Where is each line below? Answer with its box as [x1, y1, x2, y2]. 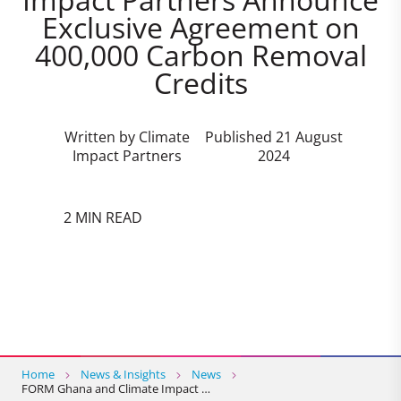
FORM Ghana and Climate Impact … [21, 380, 210, 397]
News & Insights [81, 366, 166, 383]
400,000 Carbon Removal [34, 35, 367, 74]
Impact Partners [73, 145, 182, 166]
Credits [153, 63, 248, 102]
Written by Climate [64, 126, 190, 147]
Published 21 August [205, 126, 343, 147]
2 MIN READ [63, 207, 142, 227]
